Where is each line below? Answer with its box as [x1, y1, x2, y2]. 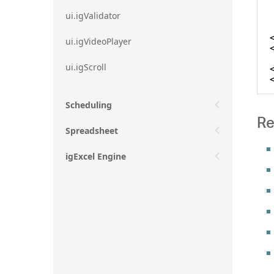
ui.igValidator [65, 9, 120, 21]
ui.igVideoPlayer [65, 35, 131, 47]
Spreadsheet [65, 124, 118, 136]
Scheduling [65, 98, 112, 111]
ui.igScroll [65, 61, 106, 73]
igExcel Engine [65, 150, 126, 162]
